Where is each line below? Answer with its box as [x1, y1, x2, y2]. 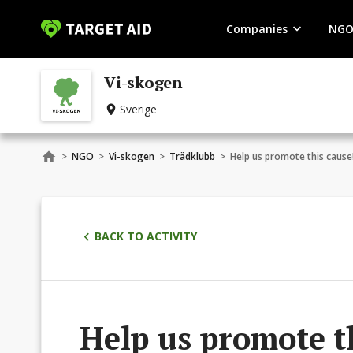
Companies [225, 20, 288, 36]
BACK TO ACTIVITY [95, 229, 197, 243]
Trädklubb [169, 150, 215, 163]
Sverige [120, 102, 157, 117]
